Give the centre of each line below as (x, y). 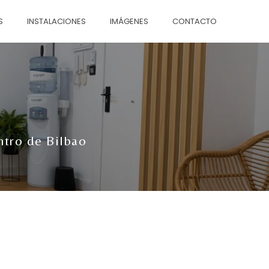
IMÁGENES (129, 21)
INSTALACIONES (56, 21)
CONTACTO (195, 21)
